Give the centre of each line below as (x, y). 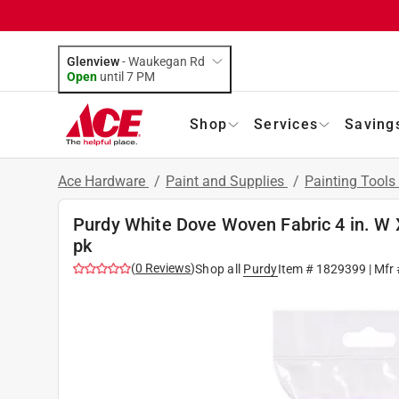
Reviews (167, 268)
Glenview (93, 61)
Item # (297, 269)
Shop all (218, 269)
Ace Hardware (103, 181)
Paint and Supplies (227, 181)
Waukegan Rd (167, 61)
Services (286, 124)
